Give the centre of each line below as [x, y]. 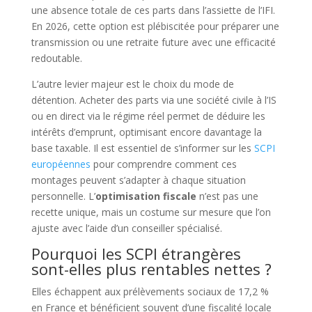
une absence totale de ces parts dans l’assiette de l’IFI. [153, 10]
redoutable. [56, 58]
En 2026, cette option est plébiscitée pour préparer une [155, 26]
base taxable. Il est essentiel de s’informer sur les [142, 148]
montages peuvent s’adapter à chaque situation [138, 180]
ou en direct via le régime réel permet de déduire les [148, 116]
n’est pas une [227, 196]
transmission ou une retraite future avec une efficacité [153, 42]
